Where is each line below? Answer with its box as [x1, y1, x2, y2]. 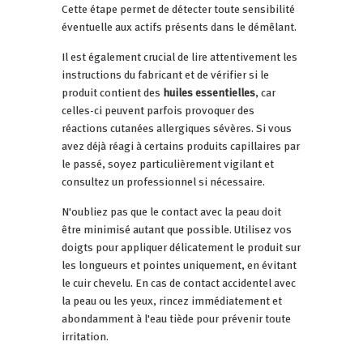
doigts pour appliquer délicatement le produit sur [62, 238, 301, 255]
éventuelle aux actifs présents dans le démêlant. [62, 18, 297, 35]
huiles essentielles [163, 83, 255, 100]
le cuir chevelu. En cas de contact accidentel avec [62, 274, 296, 291]
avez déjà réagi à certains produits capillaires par [62, 137, 300, 154]
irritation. [62, 327, 109, 344]
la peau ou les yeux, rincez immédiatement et [62, 292, 282, 309]
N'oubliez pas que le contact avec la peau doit [62, 203, 281, 220]
